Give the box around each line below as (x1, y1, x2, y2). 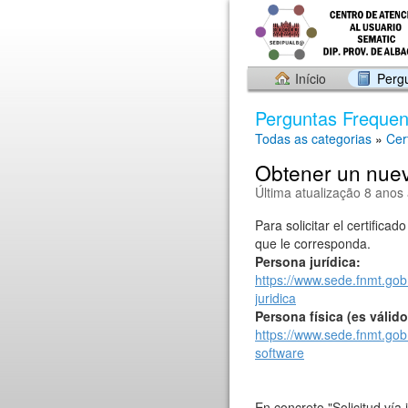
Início (295, 69, 326, 87)
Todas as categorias (255, 129, 372, 148)
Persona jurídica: (255, 252, 361, 270)
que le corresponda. (255, 234, 371, 252)
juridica (255, 289, 296, 307)
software (255, 343, 304, 362)
